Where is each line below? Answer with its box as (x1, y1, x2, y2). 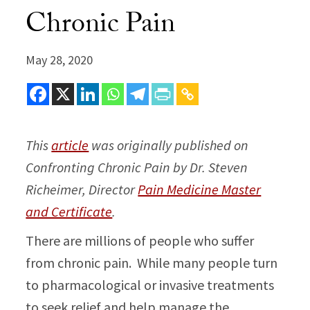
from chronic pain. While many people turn (26, 254, 278, 271)
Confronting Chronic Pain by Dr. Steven (26, 158, 248, 176)
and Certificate (26, 203, 113, 220)
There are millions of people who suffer (26, 232, 255, 249)
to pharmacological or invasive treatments (26, 276, 275, 293)
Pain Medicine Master (138, 181, 262, 198)
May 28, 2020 (26, 52, 93, 68)
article (51, 136, 89, 154)
